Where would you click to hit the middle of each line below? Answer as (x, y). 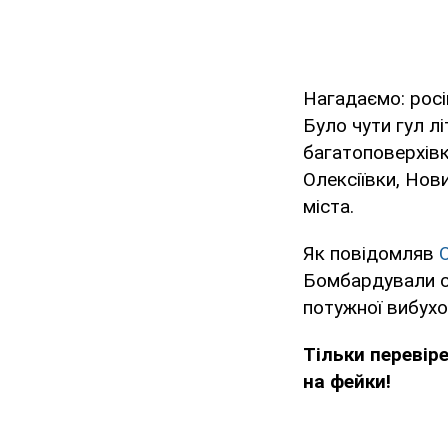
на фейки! (347, 382)
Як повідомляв (371, 254)
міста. (328, 207)
